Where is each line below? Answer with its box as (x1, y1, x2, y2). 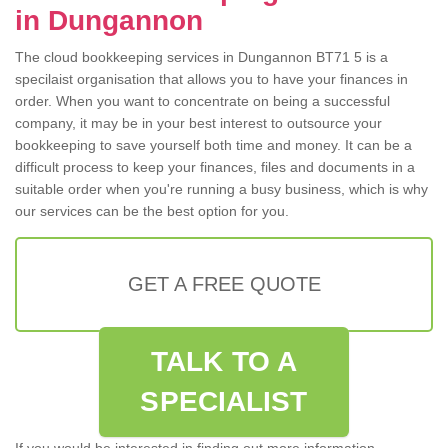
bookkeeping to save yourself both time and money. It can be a (15, 137, 412, 154)
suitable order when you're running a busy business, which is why (15, 181, 428, 198)
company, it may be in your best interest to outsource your (15, 115, 382, 132)
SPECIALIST (140, 386, 308, 418)
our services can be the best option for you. (15, 203, 289, 220)
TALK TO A (151, 346, 297, 378)
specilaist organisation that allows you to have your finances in (15, 71, 408, 88)
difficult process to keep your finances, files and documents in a (15, 159, 415, 176)
